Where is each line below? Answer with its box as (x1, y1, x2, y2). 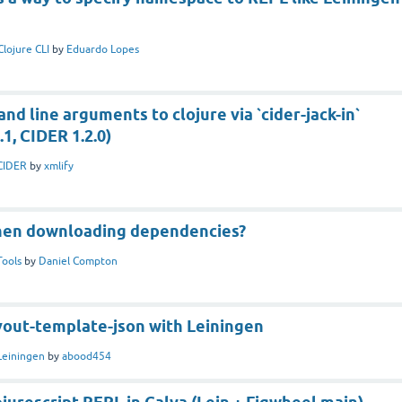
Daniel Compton (39, 254, 118, 267)
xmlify (44, 159, 74, 172)
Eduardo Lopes (66, 42, 139, 56)
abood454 (62, 349, 111, 363)
